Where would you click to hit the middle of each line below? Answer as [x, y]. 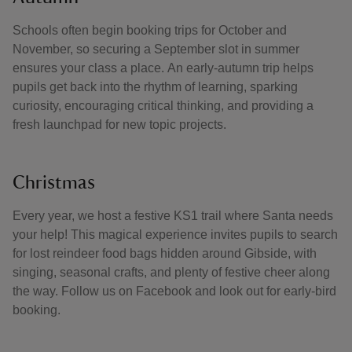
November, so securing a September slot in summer [156, 49]
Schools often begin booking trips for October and [150, 30]
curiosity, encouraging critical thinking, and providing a [163, 106]
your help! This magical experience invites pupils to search [175, 235]
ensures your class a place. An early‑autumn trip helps [163, 68]
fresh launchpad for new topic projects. [119, 125]
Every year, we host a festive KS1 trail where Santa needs [173, 216]
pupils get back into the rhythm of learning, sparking [155, 87]
